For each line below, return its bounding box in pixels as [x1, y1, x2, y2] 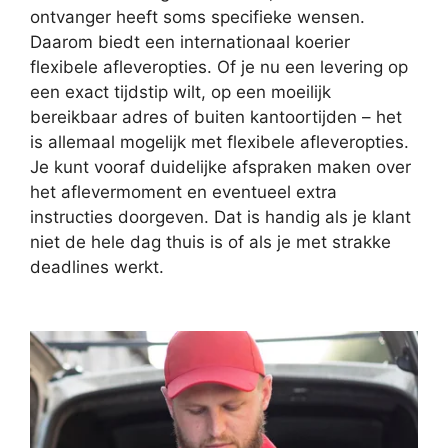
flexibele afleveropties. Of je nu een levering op [30, 57, 408, 77]
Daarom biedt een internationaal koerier [30, 32, 350, 52]
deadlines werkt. [30, 257, 164, 277]
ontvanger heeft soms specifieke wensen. [30, 7, 365, 27]
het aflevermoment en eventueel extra [30, 182, 337, 202]
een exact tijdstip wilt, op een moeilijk [30, 82, 331, 102]
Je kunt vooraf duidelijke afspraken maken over [30, 157, 411, 177]
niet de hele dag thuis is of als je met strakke [30, 232, 391, 252]
